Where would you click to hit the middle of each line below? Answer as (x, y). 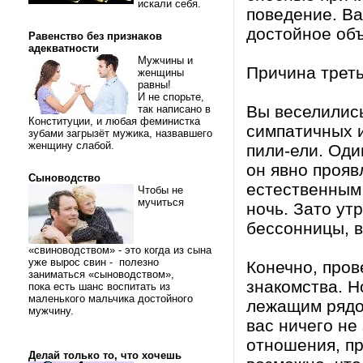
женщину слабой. (73, 145)
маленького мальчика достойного (111, 299)
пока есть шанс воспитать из (99, 286)
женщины (161, 73)
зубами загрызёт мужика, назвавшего (120, 133)
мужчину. (53, 311)
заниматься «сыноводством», (103, 274)
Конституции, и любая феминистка (114, 121)
